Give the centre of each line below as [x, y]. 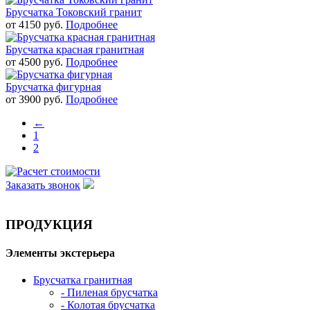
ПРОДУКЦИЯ [49, 224]
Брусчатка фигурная [53, 86]
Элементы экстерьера [60, 253]
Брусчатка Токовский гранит [74, 12]
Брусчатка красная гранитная [75, 49]
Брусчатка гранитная [83, 280]
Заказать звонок [43, 185]
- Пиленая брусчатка [109, 293]
